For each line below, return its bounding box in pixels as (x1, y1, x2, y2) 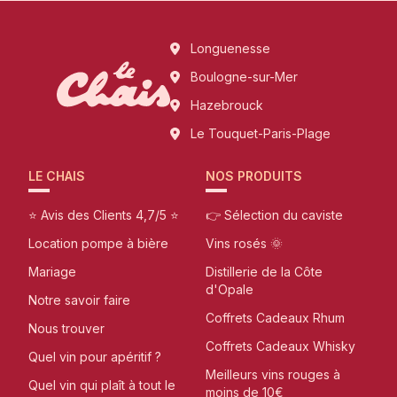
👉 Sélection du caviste (206, 207, 343, 223)
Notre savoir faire (28, 292, 130, 308)
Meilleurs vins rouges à (206, 367, 340, 383)
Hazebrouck (190, 97, 263, 113)
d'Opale (206, 282, 253, 298)
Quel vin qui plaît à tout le (28, 378, 175, 393)
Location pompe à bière (28, 236, 168, 252)
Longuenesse (190, 41, 270, 57)
